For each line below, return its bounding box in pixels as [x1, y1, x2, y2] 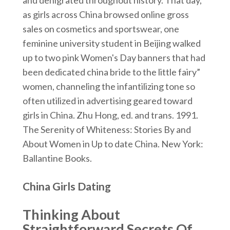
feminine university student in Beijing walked [22, 37, 201, 49]
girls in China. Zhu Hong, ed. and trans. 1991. [22, 109, 198, 121]
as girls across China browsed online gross [22, 9, 189, 20]
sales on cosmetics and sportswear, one [22, 23, 179, 34]
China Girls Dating [22, 180, 111, 193]
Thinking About [22, 206, 120, 223]
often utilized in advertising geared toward [22, 95, 193, 106]
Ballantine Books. [22, 152, 92, 164]
